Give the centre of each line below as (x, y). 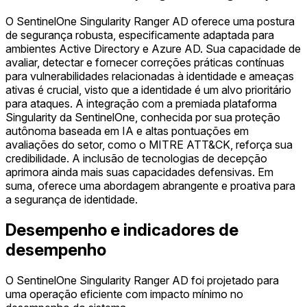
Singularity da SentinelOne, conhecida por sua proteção (143, 117)
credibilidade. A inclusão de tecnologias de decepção (136, 158)
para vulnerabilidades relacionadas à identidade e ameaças (150, 76)
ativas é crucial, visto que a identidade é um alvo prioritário (148, 89)
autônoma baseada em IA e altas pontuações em (127, 131)
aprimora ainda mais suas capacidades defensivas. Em (139, 172)
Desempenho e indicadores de (122, 230)
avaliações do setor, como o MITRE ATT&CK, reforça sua (149, 144)
